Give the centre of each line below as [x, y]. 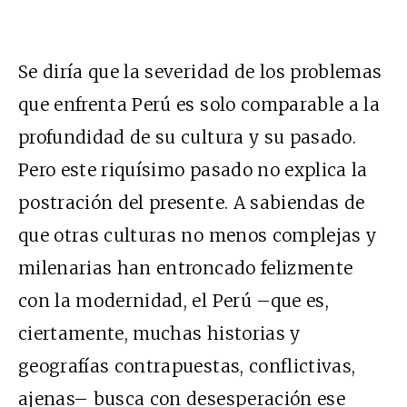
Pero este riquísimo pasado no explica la [193, 169]
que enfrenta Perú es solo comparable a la [199, 104]
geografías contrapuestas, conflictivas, [187, 366]
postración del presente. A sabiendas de [192, 202]
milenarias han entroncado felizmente [186, 268]
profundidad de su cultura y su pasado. [187, 137]
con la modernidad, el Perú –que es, [174, 300]
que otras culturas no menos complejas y [198, 235]
